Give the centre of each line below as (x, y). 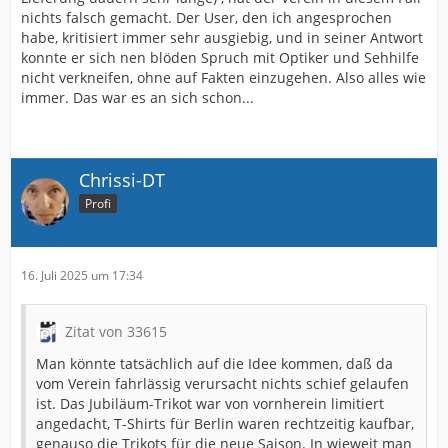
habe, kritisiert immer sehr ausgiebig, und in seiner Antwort (222, 37)
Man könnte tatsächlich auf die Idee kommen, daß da (214, 363)
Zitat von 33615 (116, 331)
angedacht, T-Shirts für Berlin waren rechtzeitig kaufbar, (225, 423)
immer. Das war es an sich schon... (137, 97)
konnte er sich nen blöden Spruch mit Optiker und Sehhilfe (220, 57)
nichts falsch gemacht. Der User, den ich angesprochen (206, 17)
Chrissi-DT (122, 179)
